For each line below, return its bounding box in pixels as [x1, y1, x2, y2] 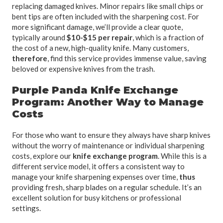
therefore [12, 53, 47, 63]
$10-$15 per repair [67, 32, 132, 42]
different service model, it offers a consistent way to [12, 161, 185, 171]
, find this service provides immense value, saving [47, 53, 207, 63]
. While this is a [158, 151, 207, 160]
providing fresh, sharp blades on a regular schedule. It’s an [12, 182, 202, 192]
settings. [12, 203, 41, 213]
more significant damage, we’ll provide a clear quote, [12, 22, 183, 31]
